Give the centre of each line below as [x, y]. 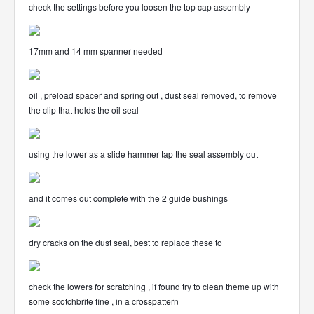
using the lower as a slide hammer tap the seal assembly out [143, 154]
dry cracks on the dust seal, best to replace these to [125, 242]
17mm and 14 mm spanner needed [96, 51]
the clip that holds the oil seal [84, 110]
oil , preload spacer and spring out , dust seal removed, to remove [153, 95]
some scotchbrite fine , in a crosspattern [104, 301]
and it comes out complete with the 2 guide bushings [128, 198]
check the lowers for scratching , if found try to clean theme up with [154, 286]
